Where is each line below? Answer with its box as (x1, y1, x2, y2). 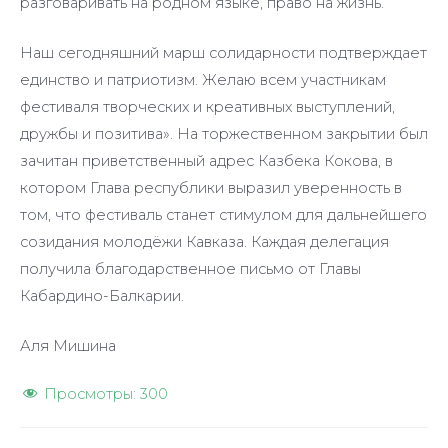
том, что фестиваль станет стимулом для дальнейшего (20, 206, 427, 225)
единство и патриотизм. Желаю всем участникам (20, 71, 386, 90)
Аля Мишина (20, 337, 116, 356)
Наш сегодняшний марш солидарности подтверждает (20, 44, 427, 63)
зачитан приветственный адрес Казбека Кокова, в (20, 152, 393, 171)
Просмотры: (44, 384, 136, 403)
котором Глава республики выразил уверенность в (20, 179, 402, 198)
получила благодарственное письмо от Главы (20, 260, 361, 279)
